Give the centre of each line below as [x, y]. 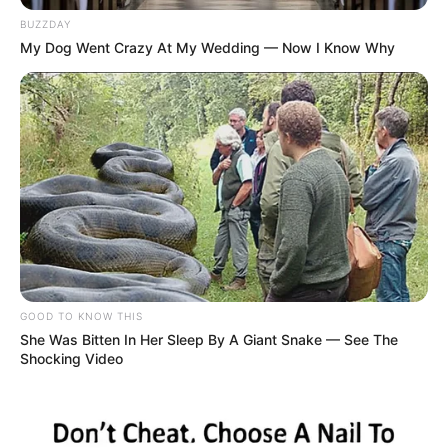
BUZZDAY [45, 24]
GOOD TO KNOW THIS [81, 316]
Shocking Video [71, 359]
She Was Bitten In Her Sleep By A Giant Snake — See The [209, 340]
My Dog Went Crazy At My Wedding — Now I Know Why [207, 48]
